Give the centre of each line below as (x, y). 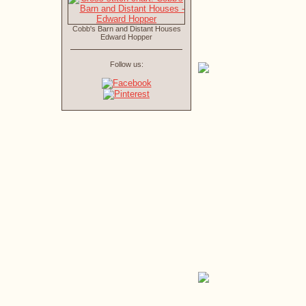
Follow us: (126, 64)
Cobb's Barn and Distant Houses (126, 29)
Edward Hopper (126, 37)
